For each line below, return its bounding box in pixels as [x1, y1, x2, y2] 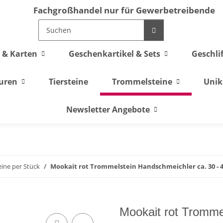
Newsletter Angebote [66, 104, 150, 115]
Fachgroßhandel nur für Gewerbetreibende [33, 4, 215, 16]
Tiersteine [48, 76, 88, 87]
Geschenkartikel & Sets [69, 48, 160, 59]
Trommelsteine [111, 76, 172, 87]
